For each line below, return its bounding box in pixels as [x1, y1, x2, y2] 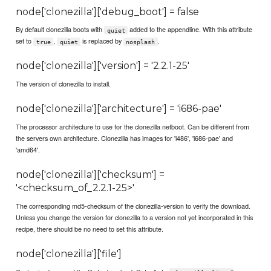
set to [16, 36, 34, 46]
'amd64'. [16, 145, 41, 155]
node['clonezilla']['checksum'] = [16, 169, 165, 181]
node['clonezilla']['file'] [16, 248, 122, 260]
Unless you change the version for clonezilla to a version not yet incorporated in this [16, 212, 253, 223]
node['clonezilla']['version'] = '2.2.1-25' [16, 60, 190, 72]
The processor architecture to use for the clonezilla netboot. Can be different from [16, 122, 250, 132]
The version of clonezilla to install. [16, 79, 111, 89]
